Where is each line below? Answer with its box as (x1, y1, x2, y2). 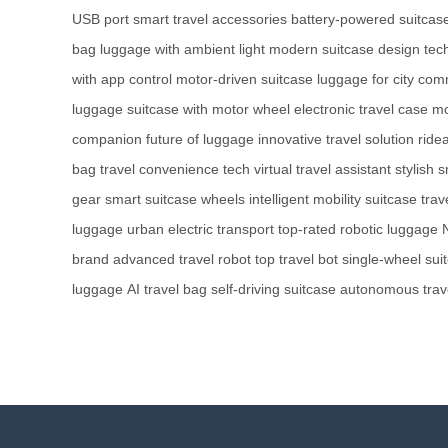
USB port (72, 10, 129, 27)
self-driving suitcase (211, 280, 336, 297)
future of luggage (146, 130, 254, 147)
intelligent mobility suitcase (249, 190, 417, 207)
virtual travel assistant (254, 160, 391, 177)
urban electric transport (127, 220, 274, 237)
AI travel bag (127, 280, 207, 297)
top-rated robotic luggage (278, 220, 438, 237)
